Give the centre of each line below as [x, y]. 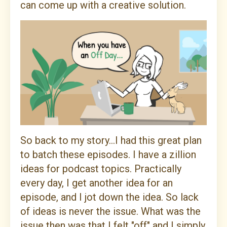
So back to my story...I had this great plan [111, 141]
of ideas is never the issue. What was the [110, 212]
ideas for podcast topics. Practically [101, 169]
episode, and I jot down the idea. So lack [109, 197]
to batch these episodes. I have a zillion [108, 155]
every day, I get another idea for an [97, 183]
